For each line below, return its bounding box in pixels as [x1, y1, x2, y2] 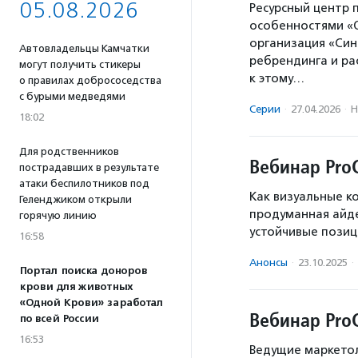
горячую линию [19, 209, 97, 221]
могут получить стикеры [19, 58, 141, 70]
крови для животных [19, 280, 133, 293]
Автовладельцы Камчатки [19, 42, 149, 54]
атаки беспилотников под [19, 177, 149, 189]
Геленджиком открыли [19, 193, 132, 205]
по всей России [19, 312, 98, 325]
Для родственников [19, 145, 119, 157]
